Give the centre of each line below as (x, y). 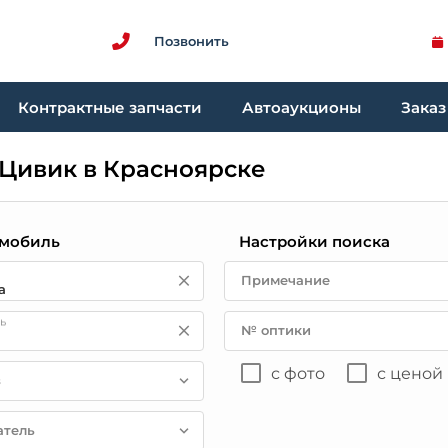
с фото (297, 373)
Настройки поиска (314, 241)
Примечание (285, 280)
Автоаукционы (301, 107)
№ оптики (275, 330)
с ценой (409, 373)
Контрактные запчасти (110, 107)
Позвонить (191, 40)
